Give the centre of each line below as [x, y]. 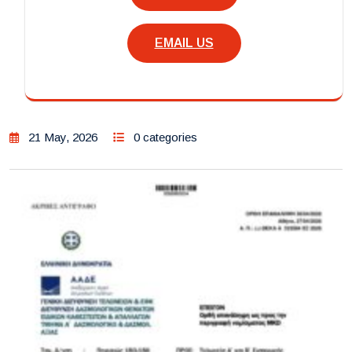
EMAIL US [184, 42]
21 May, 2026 [63, 137]
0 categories [165, 137]
